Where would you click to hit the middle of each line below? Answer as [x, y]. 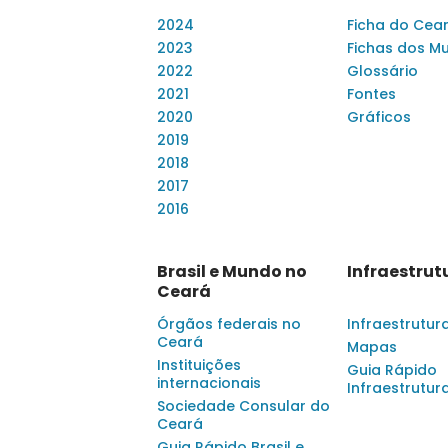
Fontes [371, 94]
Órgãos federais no [229, 324]
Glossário [382, 71]
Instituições [199, 365]
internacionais [209, 383]
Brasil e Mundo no [232, 272]
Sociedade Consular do [243, 406]
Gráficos [379, 117]
